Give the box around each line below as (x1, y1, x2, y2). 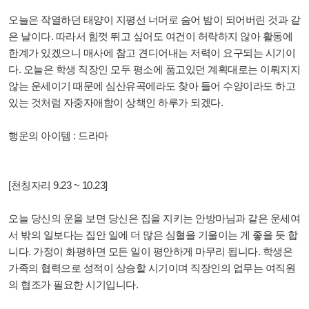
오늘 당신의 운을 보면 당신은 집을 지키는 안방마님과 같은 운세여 (8, 212, 300, 225)
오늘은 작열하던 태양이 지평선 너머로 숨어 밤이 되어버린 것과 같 (8, 14, 300, 26)
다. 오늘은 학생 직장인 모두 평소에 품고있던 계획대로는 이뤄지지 (8, 63, 300, 76)
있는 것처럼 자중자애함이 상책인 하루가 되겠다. (8, 97, 223, 109)
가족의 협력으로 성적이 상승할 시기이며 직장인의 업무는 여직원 (8, 262, 295, 275)
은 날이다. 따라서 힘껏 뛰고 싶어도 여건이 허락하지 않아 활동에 (8, 30, 292, 43)
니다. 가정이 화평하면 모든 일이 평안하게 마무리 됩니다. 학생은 (8, 246, 292, 258)
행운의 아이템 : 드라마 (8, 130, 108, 142)
